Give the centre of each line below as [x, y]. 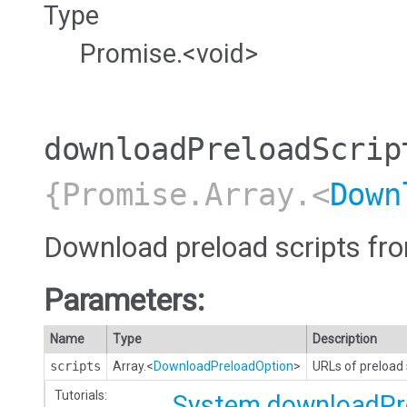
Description [345, 338]
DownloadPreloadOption [223, 366]
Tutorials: [81, 395]
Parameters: [124, 300]
